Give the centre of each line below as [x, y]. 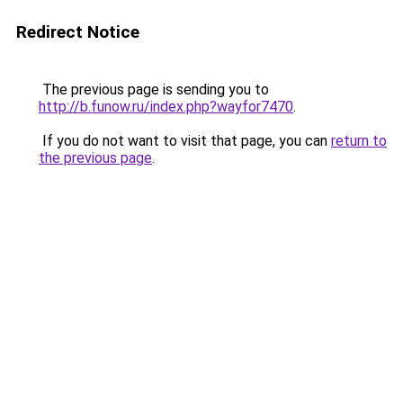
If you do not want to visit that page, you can [185, 141]
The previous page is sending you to [154, 90]
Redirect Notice [78, 32]
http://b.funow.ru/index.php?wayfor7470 [166, 107]
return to [359, 141]
